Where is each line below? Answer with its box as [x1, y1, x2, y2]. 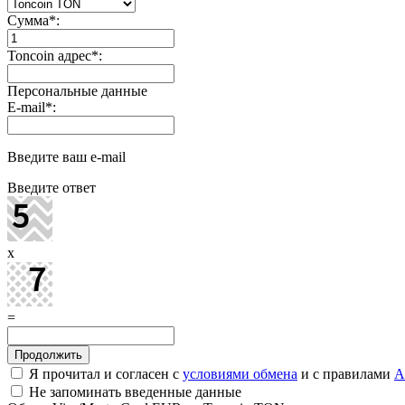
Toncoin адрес [7, 47, 91, 63]
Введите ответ [7, 179, 96, 195]
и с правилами [297, 365, 394, 381]
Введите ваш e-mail [7, 148, 126, 165]
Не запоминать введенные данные [25, 383, 241, 400]
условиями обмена [183, 365, 297, 381]
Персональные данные [7, 82, 147, 99]
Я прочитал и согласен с [25, 365, 183, 381]
